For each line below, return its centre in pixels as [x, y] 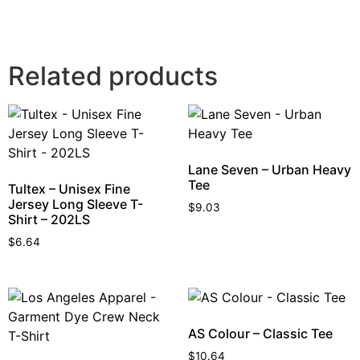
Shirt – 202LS [49, 219]
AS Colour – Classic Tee [260, 333]
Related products [113, 76]
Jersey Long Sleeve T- [76, 204]
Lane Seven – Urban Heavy [270, 170]
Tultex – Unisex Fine [69, 189]
